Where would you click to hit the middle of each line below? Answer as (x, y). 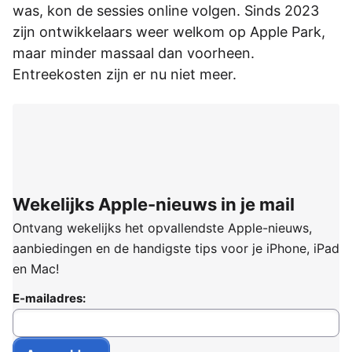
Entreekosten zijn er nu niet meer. (125, 74)
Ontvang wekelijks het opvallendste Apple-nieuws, (162, 228)
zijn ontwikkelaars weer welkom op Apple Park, (169, 31)
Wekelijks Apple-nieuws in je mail (154, 205)
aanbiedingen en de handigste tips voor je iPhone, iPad (176, 249)
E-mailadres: (49, 299)
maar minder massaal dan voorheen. (134, 53)
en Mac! (36, 269)
